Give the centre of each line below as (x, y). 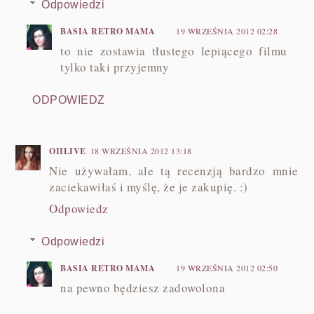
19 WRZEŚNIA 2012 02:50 (227, 267)
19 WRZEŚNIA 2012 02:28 (227, 30)
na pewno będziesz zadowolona (143, 287)
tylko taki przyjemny (115, 67)
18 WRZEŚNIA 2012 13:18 (141, 150)
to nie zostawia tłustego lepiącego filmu (174, 50)
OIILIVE (68, 151)
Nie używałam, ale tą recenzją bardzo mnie (174, 170)
